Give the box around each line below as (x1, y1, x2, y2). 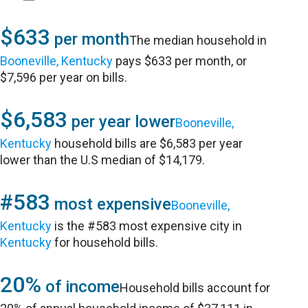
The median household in (129, 33, 267, 47)
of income (41, 277, 120, 296)
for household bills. (52, 235, 159, 250)
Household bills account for (120, 280, 271, 295)
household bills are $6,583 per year (52, 136, 243, 151)
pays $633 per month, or (113, 54, 247, 68)
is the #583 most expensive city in (52, 219, 243, 233)
